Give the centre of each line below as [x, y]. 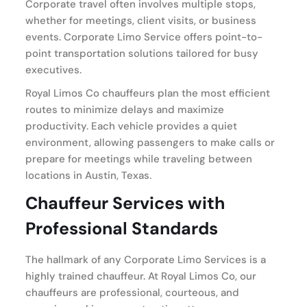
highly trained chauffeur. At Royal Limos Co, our [141, 276]
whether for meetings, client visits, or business [141, 20]
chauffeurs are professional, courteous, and [132, 292]
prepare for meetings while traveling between [139, 159]
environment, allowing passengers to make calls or [150, 142]
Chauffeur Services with [125, 203]
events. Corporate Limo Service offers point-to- [144, 37]
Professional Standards [122, 228]
